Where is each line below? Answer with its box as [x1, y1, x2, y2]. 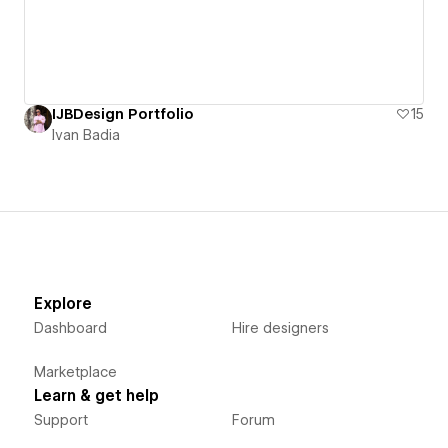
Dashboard [33, 319, 107, 336]
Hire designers [231, 319, 329, 336]
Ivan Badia [52, 126, 120, 143]
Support [33, 411, 88, 428]
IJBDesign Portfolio [52, 105, 194, 122]
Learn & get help [33, 386, 159, 405]
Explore [33, 294, 92, 313]
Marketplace [33, 363, 117, 380]
